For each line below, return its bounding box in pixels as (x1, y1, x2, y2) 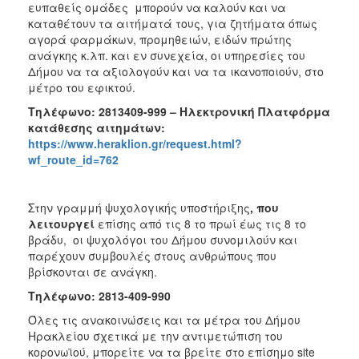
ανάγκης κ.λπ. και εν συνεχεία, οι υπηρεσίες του (28, 47, 305, 63)
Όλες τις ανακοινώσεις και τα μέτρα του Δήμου (28, 312, 301, 328)
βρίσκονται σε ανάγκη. (28, 264, 157, 280)
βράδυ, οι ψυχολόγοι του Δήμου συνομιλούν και (28, 232, 297, 248)
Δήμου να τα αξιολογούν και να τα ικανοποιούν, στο (28, 63, 324, 79)
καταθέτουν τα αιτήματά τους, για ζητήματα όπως (28, 15, 317, 31)
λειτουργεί (28, 216, 98, 232)
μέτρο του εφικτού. (28, 79, 135, 95)
